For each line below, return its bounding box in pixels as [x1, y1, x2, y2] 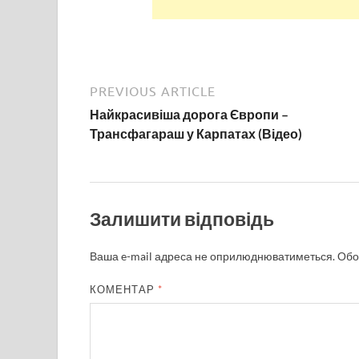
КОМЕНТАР [90, 283, 159, 296]
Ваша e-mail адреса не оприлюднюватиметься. [90, 249, 335, 264]
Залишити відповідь [90, 208, 274, 231]
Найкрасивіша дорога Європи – [90, 107, 288, 123]
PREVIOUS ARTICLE [90, 84, 216, 99]
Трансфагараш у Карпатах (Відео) [90, 126, 302, 142]
